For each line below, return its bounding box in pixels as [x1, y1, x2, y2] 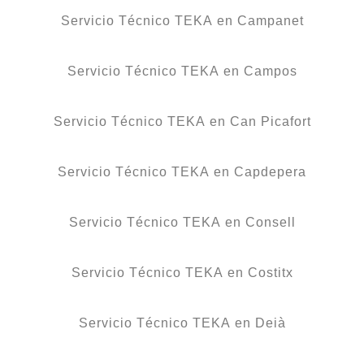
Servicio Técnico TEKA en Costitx [71, 265, 293, 279]
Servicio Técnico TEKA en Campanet [60, 13, 304, 28]
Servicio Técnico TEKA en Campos [67, 63, 297, 78]
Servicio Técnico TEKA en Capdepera [58, 164, 306, 179]
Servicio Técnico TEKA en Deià [78, 315, 286, 330]
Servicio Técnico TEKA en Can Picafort [53, 114, 311, 128]
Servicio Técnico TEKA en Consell [68, 214, 296, 229]
